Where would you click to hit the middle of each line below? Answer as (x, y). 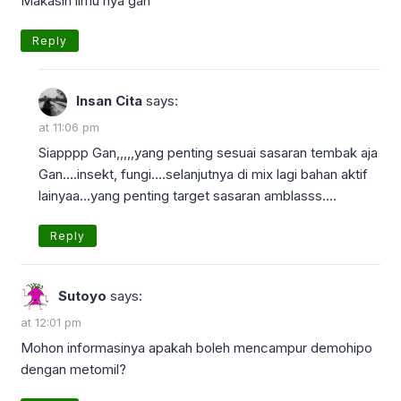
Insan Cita (109, 100)
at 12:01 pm (51, 322)
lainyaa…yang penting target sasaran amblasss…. (188, 195)
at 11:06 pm (69, 127)
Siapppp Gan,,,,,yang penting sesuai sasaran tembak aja (208, 152)
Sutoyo (82, 295)
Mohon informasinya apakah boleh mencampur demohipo (196, 347)
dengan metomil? (73, 369)
